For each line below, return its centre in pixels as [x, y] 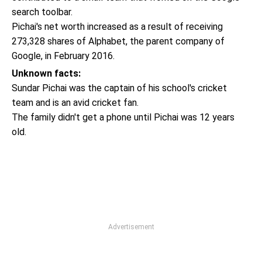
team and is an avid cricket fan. [75, 103]
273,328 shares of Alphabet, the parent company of [118, 41]
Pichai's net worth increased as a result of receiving [117, 27]
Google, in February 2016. [63, 56]
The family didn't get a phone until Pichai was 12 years [123, 117]
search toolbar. [42, 12]
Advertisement [131, 227]
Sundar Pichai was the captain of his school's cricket [119, 88]
